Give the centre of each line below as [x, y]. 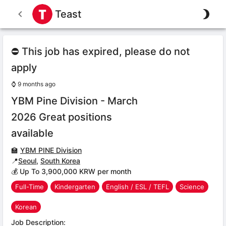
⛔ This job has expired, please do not [100, 51]
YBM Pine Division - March [74, 101]
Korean [26, 207]
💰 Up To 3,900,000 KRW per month [71, 171]
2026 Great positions [62, 117]
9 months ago [37, 84]
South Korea [60, 161]
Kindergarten [75, 186]
